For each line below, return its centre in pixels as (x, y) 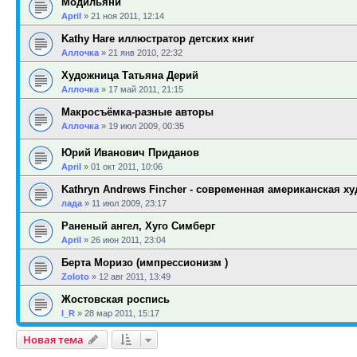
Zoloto (75, 277)
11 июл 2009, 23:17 (129, 203)
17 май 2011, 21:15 (146, 89)
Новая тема (53, 339)
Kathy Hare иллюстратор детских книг (158, 39)
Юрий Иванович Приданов (130, 153)
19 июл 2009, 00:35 (146, 126)
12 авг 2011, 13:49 (135, 277)
